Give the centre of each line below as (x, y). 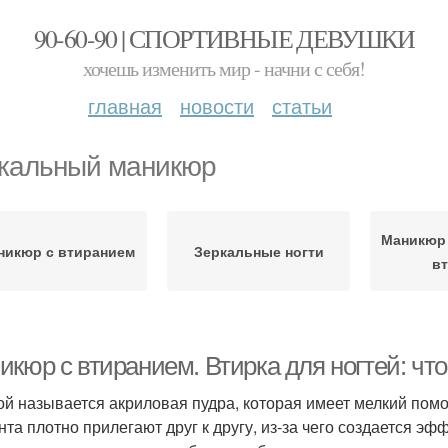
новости (217, 105)
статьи (302, 105)
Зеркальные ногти (258, 251)
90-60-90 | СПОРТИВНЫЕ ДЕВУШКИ (224, 38)
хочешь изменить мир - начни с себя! (224, 68)
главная (125, 105)
